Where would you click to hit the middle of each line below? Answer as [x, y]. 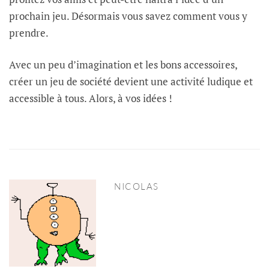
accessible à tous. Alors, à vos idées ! [91, 98]
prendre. [29, 33]
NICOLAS [137, 186]
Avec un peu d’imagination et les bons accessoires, [123, 64]
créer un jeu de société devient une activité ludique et [131, 81]
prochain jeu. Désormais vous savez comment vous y [128, 16]
